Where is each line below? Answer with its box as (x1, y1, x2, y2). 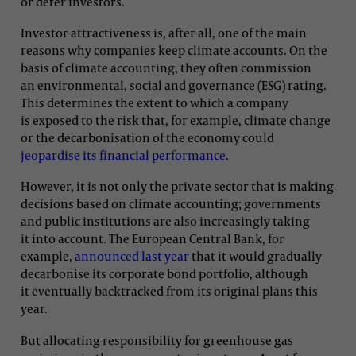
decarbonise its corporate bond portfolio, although (21, 265, 308, 282)
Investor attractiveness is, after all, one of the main (21, 24, 307, 41)
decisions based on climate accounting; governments (21, 195, 321, 212)
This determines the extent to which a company (21, 94, 288, 110)
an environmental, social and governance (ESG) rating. (21, 76, 327, 93)
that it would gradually (189, 248, 322, 265)
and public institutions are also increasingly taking (21, 213, 310, 230)
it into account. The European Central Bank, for (21, 230, 284, 247)
